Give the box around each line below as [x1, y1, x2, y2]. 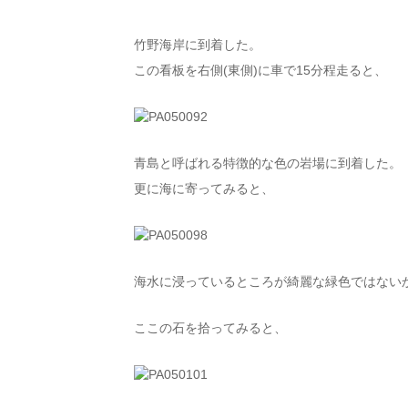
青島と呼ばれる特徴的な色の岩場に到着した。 [134, 156, 402, 170]
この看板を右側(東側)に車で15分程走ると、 [134, 63, 387, 77]
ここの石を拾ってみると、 [134, 321, 287, 335]
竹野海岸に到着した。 [134, 37, 261, 52]
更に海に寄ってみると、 [134, 181, 274, 196]
